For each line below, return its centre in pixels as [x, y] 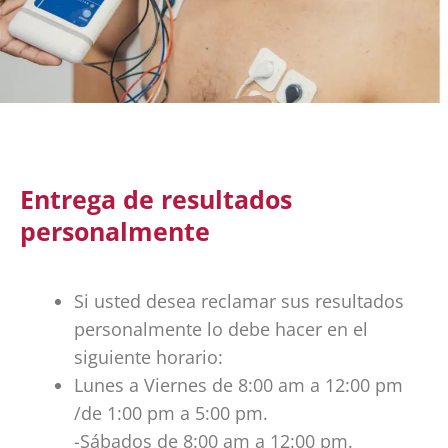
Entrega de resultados [156, 199]
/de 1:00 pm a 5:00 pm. [171, 413]
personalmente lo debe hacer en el [221, 329]
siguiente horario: [148, 357]
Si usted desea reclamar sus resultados [239, 301]
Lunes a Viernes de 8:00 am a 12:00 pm [238, 385]
